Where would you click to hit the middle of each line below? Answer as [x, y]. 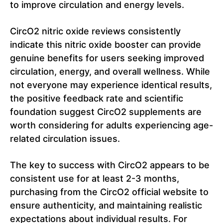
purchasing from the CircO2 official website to [109, 192]
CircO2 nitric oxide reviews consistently [95, 31]
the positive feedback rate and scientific [97, 99]
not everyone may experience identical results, [111, 85]
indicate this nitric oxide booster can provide [106, 45]
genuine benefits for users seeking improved [107, 58]
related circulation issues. [65, 139]
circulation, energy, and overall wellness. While [110, 72]
